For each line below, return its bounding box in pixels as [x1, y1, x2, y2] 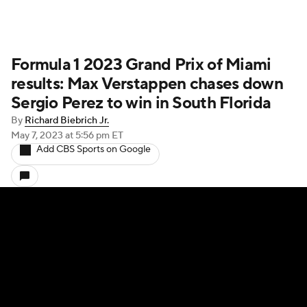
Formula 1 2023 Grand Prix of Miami [11, 54, 271, 75]
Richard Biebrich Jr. [25, 114, 109, 127]
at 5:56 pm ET [65, 130, 123, 142]
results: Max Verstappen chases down [11, 73, 283, 95]
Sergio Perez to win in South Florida [11, 93, 271, 114]
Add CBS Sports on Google [36, 143, 151, 156]
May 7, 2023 [11, 130, 65, 142]
